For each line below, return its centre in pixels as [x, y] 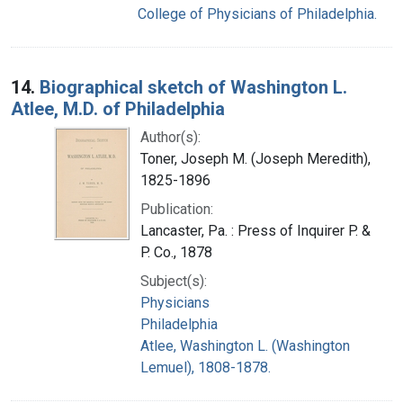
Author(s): [170, 137]
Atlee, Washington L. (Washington [245, 345]
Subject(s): [174, 281]
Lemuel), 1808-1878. [206, 367]
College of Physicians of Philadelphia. [257, 13]
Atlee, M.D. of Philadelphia [118, 108]
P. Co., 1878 [176, 252]
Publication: [177, 209]
